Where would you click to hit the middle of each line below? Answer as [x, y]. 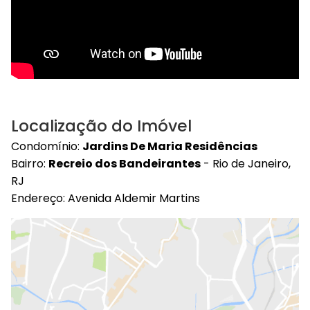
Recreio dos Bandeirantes [125, 163]
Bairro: [30, 163]
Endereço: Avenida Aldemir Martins [106, 198]
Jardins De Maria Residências [170, 146]
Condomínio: [47, 146]
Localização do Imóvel [101, 126]
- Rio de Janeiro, [246, 163]
